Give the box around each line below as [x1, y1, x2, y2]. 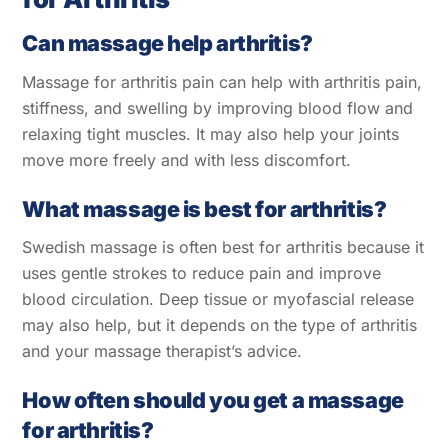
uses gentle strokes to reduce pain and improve [22, 263, 382, 284]
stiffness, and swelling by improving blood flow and [22, 97, 414, 118]
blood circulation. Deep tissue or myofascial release [22, 289, 415, 310]
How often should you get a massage [22, 387, 404, 414]
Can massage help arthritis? [22, 30, 313, 57]
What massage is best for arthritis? [22, 195, 387, 222]
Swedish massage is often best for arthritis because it [22, 237, 425, 258]
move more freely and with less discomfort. [22, 149, 352, 170]
